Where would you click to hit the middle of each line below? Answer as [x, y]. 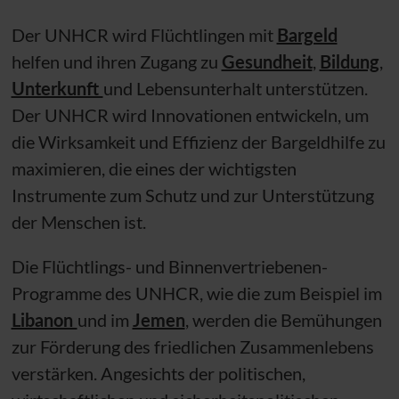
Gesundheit [267, 61]
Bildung [349, 61]
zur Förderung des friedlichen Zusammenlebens [192, 346]
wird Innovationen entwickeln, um [238, 114]
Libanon [44, 319]
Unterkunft [57, 88]
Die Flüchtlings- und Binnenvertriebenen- [169, 266]
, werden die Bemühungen [283, 319]
